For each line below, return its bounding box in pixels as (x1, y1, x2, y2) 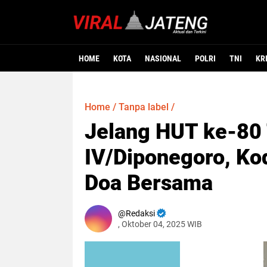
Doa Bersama (85, 170, 213, 195)
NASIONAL (145, 54, 181, 63)
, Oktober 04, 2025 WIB (118, 219, 202, 229)
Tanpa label (119, 101, 169, 113)
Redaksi (126, 209, 155, 218)
